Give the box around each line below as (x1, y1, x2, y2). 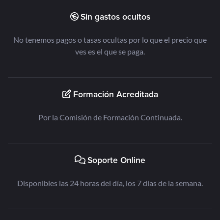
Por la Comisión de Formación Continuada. (38, 112, 182, 122)
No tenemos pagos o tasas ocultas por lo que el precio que (13, 34, 207, 44)
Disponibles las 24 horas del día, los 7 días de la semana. (126, 178, 203, 188)
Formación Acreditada (73, 87, 158, 101)
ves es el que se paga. (75, 46, 145, 56)
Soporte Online (87, 153, 145, 166)
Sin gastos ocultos (80, 10, 150, 23)
